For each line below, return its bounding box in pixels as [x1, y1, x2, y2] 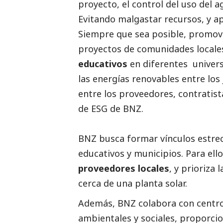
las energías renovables [78, 72, 179, 85]
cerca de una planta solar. [78, 177, 187, 189]
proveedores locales [78, 162, 169, 174]
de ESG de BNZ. [78, 102, 143, 114]
